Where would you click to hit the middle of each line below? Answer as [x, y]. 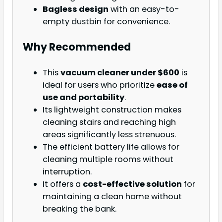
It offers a [63, 184]
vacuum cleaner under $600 [120, 73]
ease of [172, 85]
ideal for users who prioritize [100, 85]
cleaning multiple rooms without [108, 160]
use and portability [83, 98]
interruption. [67, 172]
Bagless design [76, 9]
